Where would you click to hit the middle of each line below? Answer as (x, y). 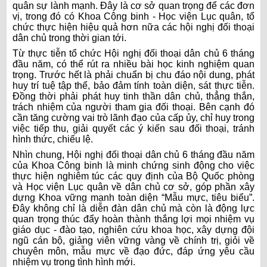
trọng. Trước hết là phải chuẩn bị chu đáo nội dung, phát (133, 74)
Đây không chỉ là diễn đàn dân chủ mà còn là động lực (133, 208)
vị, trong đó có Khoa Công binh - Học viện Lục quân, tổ (133, 16)
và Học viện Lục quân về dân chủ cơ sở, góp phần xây (133, 187)
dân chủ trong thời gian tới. (69, 38)
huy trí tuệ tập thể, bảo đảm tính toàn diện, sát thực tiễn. (133, 85)
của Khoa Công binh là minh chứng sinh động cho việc (133, 165)
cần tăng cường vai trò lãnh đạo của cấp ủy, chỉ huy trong (133, 117)
